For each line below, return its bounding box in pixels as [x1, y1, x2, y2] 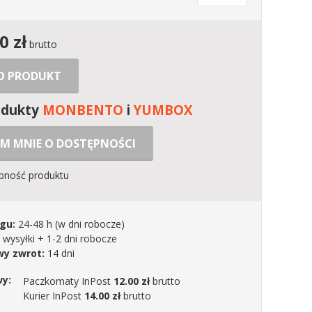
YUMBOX [134, 101, 192, 118]
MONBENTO [42, 101, 123, 118]
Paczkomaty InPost [23, 274, 114, 288]
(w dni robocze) [52, 217, 125, 231]
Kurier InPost [23, 289, 84, 303]
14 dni [45, 247, 75, 260]
